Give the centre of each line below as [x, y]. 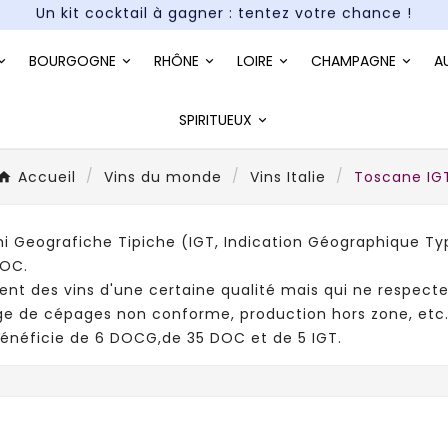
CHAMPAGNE [353, 60]
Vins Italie [287, 176]
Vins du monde [162, 176]
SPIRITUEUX [215, 119]
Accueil [46, 176]
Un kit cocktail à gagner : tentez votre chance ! [224, 45]
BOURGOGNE [72, 60]
